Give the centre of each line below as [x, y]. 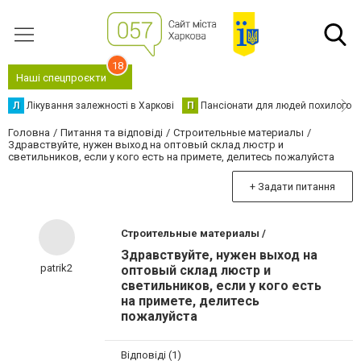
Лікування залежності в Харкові [100, 106]
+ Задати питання [293, 187]
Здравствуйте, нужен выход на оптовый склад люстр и [146, 145]
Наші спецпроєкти [61, 78]
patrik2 [56, 268]
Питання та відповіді [112, 133]
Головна [29, 133]
